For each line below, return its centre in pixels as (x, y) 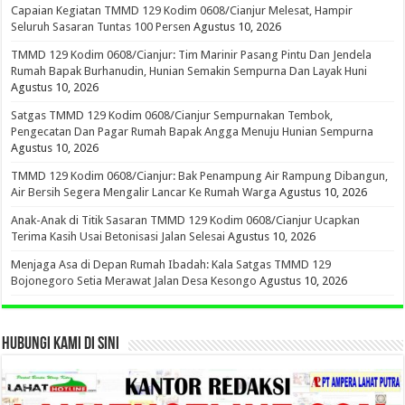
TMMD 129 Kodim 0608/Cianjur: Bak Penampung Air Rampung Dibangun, (200, 175)
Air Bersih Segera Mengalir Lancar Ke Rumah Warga (144, 192)
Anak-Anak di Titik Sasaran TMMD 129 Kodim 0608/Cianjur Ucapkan (186, 220)
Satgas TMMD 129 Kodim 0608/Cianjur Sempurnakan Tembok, (172, 115)
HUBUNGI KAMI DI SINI (61, 344)
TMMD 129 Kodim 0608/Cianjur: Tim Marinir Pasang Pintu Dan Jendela (192, 54)
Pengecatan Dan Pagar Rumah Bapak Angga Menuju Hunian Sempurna (193, 131)
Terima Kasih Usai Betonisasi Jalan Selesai (118, 236)
